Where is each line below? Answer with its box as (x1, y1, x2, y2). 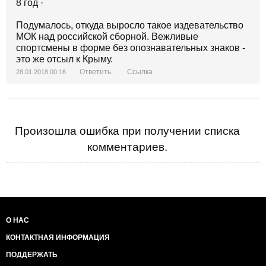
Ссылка (127, 68, 153, 76)
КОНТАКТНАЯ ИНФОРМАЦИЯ (6, 233, 110, 242)
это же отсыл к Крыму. (16, 54, 113, 64)
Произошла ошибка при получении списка (14, 125, 240, 137)
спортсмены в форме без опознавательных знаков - (16, 43, 245, 53)
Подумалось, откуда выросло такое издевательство (16, 20, 243, 30)
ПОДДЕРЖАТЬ (6, 251, 58, 259)
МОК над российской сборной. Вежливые (16, 31, 198, 42)
